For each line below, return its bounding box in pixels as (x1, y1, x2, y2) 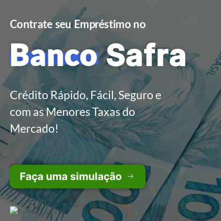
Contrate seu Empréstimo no (10, 17, 146, 31)
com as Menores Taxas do (10, 105, 135, 118)
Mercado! (10, 121, 59, 135)
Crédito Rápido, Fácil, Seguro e (10, 88, 161, 102)
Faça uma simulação (20, 170, 122, 183)
